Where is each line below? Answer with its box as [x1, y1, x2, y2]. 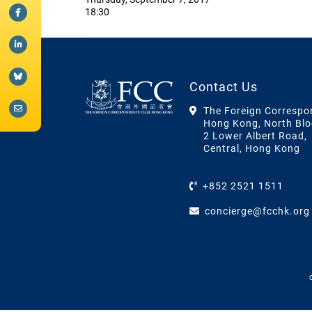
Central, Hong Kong [203, 143, 300, 155]
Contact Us [189, 79, 258, 95]
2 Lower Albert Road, [203, 130, 307, 142]
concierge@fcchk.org [204, 205, 310, 217]
